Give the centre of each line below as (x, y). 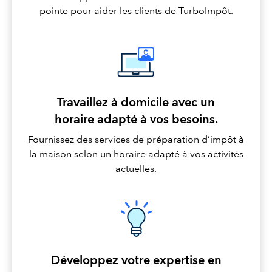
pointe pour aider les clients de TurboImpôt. (136, 11)
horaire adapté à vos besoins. (136, 119)
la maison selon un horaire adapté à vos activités (136, 154)
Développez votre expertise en (136, 260)
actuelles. (136, 169)
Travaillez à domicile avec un (136, 102)
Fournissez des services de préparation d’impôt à (136, 140)
